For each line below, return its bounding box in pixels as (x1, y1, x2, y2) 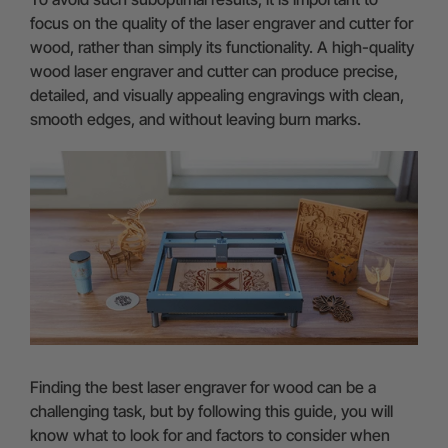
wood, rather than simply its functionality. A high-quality (30, 37, 414, 57)
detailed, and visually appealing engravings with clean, (30, 85, 404, 105)
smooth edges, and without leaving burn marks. (30, 109, 361, 129)
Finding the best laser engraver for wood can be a (30, 377, 376, 397)
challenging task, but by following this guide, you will (30, 401, 393, 421)
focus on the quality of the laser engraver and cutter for (30, 13, 413, 33)
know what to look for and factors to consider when (30, 425, 390, 445)
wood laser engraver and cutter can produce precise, (30, 61, 398, 81)
